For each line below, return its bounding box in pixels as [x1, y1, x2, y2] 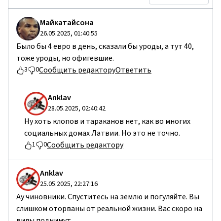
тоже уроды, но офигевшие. [16, 52, 114, 64]
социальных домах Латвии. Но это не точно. [24, 127, 180, 139]
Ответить [115, 64, 151, 75]
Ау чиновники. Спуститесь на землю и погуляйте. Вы [16, 191, 199, 202]
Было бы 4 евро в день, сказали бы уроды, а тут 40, [16, 40, 194, 52]
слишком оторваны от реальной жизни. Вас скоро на [16, 203, 202, 214]
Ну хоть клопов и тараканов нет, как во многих [24, 115, 190, 127]
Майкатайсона [40, 17, 94, 28]
